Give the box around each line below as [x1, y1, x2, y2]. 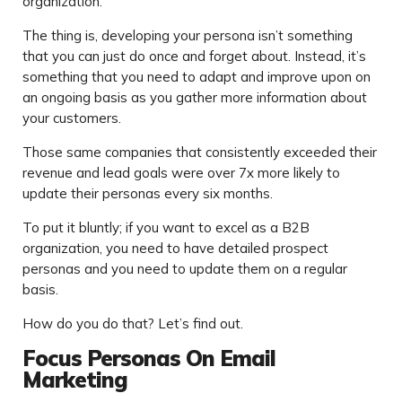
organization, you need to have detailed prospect [22, 240, 328, 258]
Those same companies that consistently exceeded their [22, 144, 377, 162]
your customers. [22, 109, 121, 127]
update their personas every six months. [22, 185, 273, 203]
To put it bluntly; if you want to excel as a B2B [22, 219, 310, 237]
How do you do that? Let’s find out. [22, 315, 243, 333]
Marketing [22, 366, 127, 394]
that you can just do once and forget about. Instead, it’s [22, 48, 366, 66]
